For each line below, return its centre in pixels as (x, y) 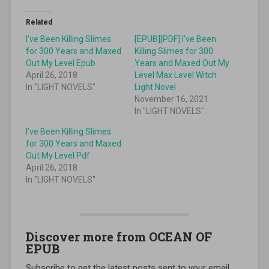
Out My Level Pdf (58, 155)
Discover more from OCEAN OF (119, 236)
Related (39, 22)
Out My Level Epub (60, 63)
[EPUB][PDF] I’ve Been (175, 39)
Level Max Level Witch (176, 75)
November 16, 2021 (171, 99)
